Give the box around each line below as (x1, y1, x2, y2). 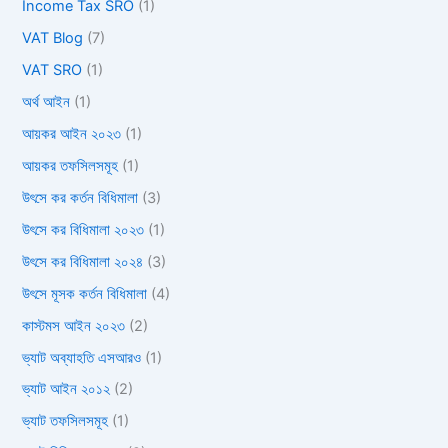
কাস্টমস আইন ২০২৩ (22, 316, 126, 335)
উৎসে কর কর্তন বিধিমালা (22, 188, 139, 207)
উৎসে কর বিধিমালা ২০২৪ (22, 252, 144, 271)
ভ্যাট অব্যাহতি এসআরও (22, 348, 142, 367)
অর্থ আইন (22, 93, 71, 112)
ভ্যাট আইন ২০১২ (22, 380, 111, 399)
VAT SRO (22, 61, 83, 80)
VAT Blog (22, 29, 84, 48)
